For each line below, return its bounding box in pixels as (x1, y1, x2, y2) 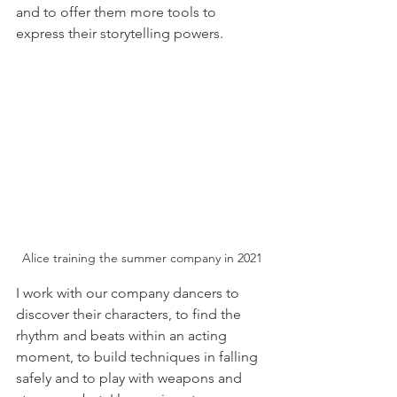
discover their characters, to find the (16, 306, 245, 323)
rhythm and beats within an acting (16, 327, 230, 345)
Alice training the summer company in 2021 (21, 250, 262, 267)
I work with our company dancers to (16, 284, 243, 302)
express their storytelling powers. (16, 25, 227, 43)
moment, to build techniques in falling (16, 348, 261, 366)
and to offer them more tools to (16, 4, 220, 21)
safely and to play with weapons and (16, 370, 245, 387)
